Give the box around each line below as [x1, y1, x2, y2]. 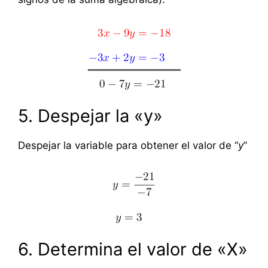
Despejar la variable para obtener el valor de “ [18, 139, 238, 152]
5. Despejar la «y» [18, 105, 163, 127]
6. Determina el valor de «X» [18, 239, 248, 260]
